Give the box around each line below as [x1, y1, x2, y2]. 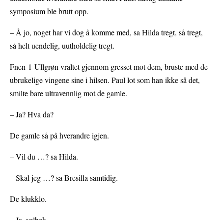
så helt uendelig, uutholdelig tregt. [10, 40, 114, 51]
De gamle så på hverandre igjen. [10, 130, 109, 141]
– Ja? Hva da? [10, 109, 54, 120]
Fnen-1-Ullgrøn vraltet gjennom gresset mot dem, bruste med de [10, 61, 208, 72]
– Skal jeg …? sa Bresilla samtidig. [10, 172, 118, 183]
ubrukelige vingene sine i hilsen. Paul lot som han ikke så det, [10, 75, 200, 85]
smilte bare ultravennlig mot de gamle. [10, 88, 127, 99]
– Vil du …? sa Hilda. [10, 151, 78, 162]
